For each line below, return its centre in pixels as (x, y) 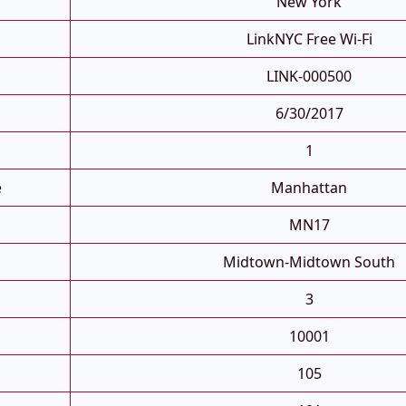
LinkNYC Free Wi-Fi (309, 39)
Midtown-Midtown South (309, 262)
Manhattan (309, 188)
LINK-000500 (309, 77)
